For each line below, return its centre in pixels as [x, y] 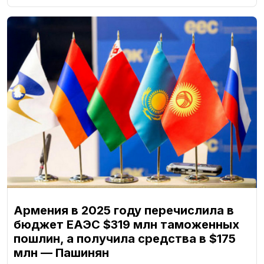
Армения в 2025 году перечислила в [124, 210]
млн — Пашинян [61, 253]
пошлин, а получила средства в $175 [125, 238]
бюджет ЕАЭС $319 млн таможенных [126, 224]
